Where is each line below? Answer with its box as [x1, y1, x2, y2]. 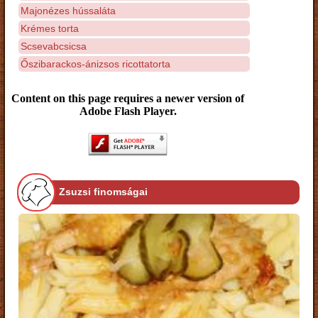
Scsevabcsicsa [21, 40, 87, 52]
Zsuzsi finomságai [59, 186, 148, 198]
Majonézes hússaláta [21, 4, 116, 16]
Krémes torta [21, 22, 79, 34]
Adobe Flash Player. [79, 105, 177, 117]
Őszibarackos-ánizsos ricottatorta [21, 57, 170, 70]
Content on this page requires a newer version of [11, 92, 244, 104]
